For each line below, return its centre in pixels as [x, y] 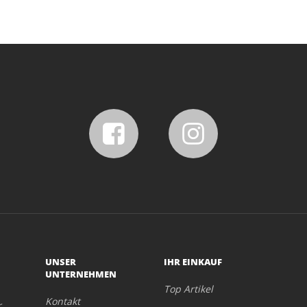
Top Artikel [188, 289]
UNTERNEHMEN [81, 274]
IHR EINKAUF [193, 262]
